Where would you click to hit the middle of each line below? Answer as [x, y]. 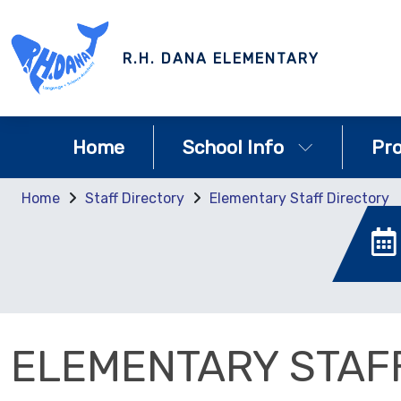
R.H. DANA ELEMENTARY [221, 58]
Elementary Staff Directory [299, 198]
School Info [233, 147]
